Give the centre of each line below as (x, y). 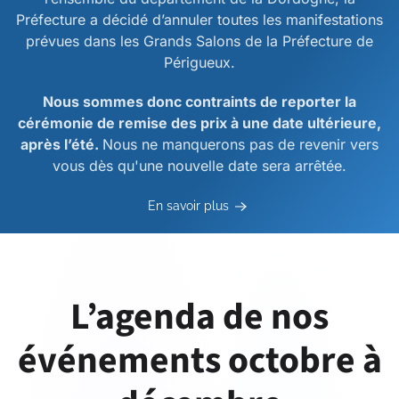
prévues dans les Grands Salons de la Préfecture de (199, 41)
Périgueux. (199, 62)
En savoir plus (188, 206)
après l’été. (61, 144)
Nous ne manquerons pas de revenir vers (240, 144)
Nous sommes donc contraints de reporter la (199, 102)
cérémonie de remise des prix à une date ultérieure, (199, 123)
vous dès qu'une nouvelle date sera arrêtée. (199, 166)
